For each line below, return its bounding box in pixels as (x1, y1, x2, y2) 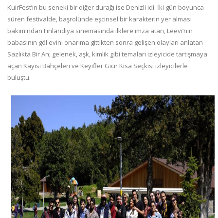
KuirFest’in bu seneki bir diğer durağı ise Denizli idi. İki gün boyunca (7, 3, 204, 12)
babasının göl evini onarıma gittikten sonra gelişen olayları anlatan (7, 38, 203, 47)
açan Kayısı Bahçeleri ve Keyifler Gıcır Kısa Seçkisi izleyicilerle (7, 61, 188, 71)
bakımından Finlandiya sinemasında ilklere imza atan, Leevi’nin (7, 26, 193, 36)
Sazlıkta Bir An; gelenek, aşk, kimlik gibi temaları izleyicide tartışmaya (7, 50, 207, 59)
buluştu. (7, 73, 31, 82)
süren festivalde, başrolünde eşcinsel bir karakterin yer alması (7, 15, 192, 24)
